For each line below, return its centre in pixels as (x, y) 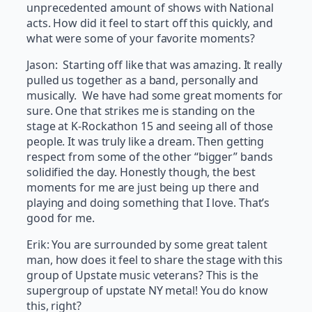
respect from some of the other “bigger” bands (150, 157)
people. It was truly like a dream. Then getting (146, 142)
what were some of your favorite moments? (141, 39)
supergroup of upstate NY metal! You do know (147, 291)
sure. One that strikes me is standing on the (141, 111)
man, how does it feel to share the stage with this (155, 260)
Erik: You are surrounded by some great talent (147, 245)
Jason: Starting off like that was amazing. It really (154, 65)
